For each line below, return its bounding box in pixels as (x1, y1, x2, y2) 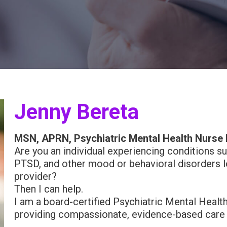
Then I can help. (14, 183, 84, 196)
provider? (14, 170, 60, 183)
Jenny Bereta (14, 99, 139, 125)
